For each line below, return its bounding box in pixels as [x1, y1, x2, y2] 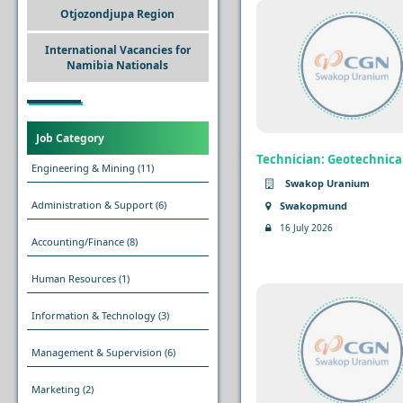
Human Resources [31, 272, 116, 285]
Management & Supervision [31, 345, 162, 359]
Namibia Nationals [67, 58, 169, 73]
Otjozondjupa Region [60, 6, 175, 22]
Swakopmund [279, 198, 347, 212]
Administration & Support [31, 198, 153, 211]
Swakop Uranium [282, 175, 370, 190]
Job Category [36, 130, 104, 146]
